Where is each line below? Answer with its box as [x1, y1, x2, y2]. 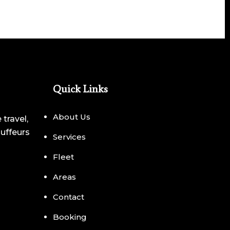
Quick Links [53, 83, 108, 95]
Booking [53, 212, 87, 222]
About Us [53, 112, 91, 122]
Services [53, 132, 86, 142]
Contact [53, 192, 85, 202]
